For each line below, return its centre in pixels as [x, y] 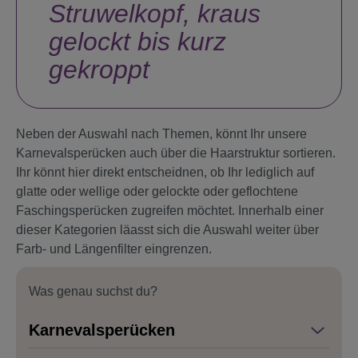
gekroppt [99, 70]
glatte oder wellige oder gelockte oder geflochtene [157, 192]
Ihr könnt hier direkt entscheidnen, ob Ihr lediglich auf [165, 173]
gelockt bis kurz [137, 42]
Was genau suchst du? [93, 292]
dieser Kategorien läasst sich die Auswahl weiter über [167, 230]
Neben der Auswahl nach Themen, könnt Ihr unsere [161, 134]
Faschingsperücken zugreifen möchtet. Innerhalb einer [170, 211]
